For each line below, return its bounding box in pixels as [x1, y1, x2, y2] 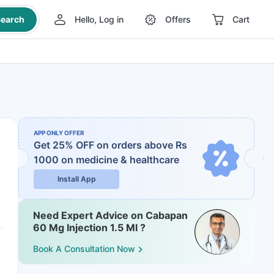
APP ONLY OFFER [34, 129, 84, 136]
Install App [57, 174, 96, 183]
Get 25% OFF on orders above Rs [34, 139, 187, 151]
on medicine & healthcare [61, 154, 179, 166]
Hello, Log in [74, 14, 124, 24]
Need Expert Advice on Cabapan [33, 209, 188, 221]
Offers [165, 14, 191, 24]
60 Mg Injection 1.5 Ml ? [33, 221, 146, 234]
